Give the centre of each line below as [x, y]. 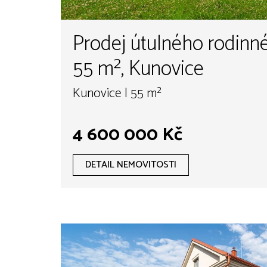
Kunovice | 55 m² [117, 93]
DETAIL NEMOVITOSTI [131, 164]
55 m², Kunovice [138, 69]
